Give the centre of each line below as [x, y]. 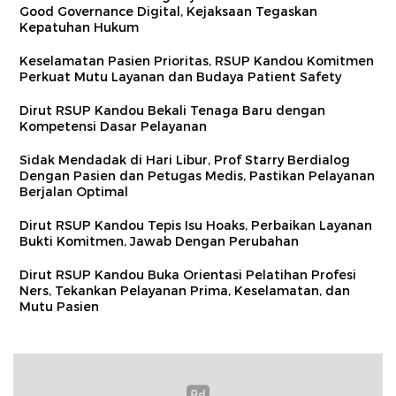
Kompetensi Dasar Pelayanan [113, 126]
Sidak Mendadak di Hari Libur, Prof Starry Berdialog [185, 160]
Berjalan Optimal [74, 191]
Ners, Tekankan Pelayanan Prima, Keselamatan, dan [185, 290]
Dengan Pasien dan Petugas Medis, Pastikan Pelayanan [197, 175]
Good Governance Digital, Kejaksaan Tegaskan [168, 11]
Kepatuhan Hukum [79, 27]
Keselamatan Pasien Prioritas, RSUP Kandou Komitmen [197, 61]
